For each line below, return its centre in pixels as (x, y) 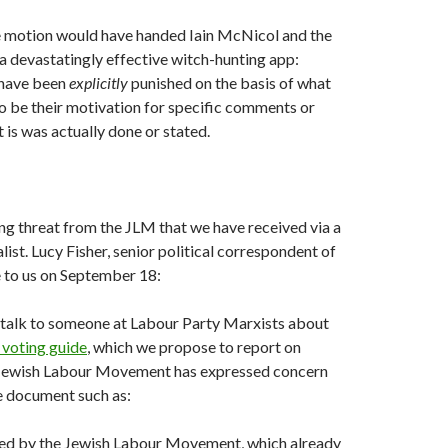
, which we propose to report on (194, 347)
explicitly (100, 83)
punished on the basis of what (231, 83)
